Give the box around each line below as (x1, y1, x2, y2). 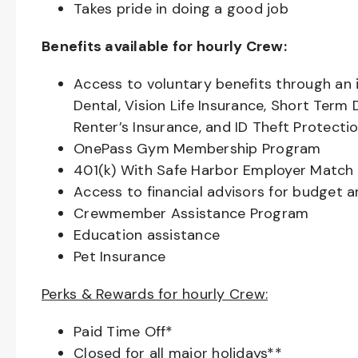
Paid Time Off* (74, 322, 173, 341)
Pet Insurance (74, 247, 166, 266)
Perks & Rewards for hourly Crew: (42, 284, 268, 304)
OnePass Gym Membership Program (74, 139, 321, 158)
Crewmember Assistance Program (74, 204, 309, 223)
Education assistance (74, 225, 220, 245)
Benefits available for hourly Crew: (42, 37, 287, 56)
